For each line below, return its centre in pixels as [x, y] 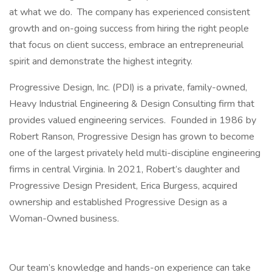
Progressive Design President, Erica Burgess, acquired [123, 186]
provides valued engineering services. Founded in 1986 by [133, 120]
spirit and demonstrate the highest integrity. [101, 61]
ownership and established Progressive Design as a [118, 202]
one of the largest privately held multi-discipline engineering [135, 153]
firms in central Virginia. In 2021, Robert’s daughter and [124, 169]
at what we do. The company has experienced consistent [130, 12]
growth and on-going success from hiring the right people [129, 29]
